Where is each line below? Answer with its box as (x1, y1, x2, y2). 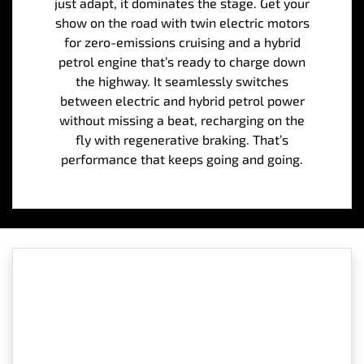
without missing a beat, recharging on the (59, 111, 305, 128)
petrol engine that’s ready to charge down (58, 53, 305, 69)
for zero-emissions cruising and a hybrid (63, 33, 301, 50)
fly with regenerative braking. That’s (76, 131, 288, 147)
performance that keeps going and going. (61, 150, 303, 167)
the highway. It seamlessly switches (76, 72, 288, 89)
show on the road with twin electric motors (54, 14, 310, 30)
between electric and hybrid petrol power (59, 92, 305, 108)
